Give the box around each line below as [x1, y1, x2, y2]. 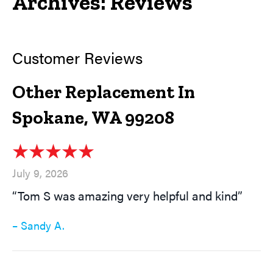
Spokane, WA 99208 [12, 107, 174, 129]
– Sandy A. [12, 218, 65, 233]
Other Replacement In [12, 81, 195, 104]
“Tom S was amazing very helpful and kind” [12, 186, 243, 205]
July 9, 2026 [12, 165, 68, 181]
